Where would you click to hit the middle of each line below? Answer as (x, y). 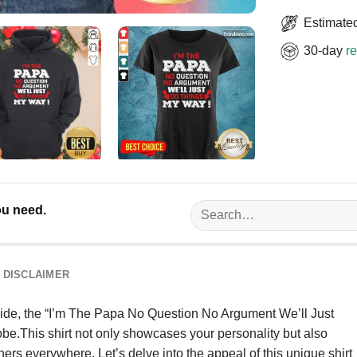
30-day (325, 50)
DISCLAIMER (36, 274)
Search (208, 208)
